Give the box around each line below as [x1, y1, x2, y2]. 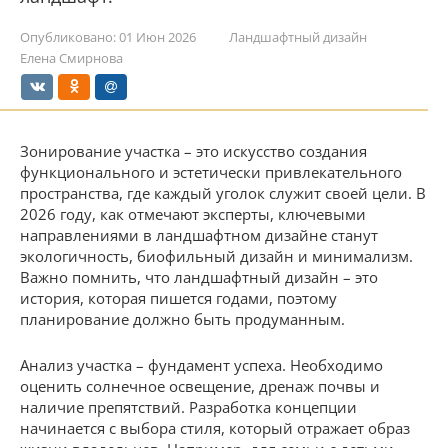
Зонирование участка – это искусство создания [20, 141, 367, 161]
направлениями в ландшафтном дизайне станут [20, 225, 378, 245]
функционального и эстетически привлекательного [20, 162, 402, 182]
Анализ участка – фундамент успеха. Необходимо [20, 355, 383, 375]
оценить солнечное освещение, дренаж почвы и [20, 376, 380, 396]
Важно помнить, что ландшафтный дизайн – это [20, 267, 378, 287]
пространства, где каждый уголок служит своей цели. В [20, 183, 426, 203]
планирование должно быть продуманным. [20, 309, 345, 329]
